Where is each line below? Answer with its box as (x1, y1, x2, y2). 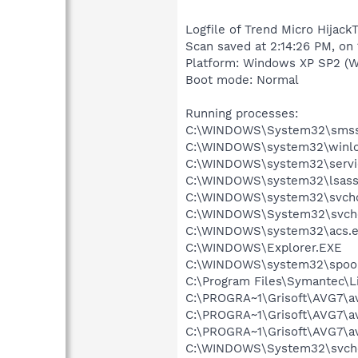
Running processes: (185, 105, 298, 121)
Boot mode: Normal (185, 72, 299, 87)
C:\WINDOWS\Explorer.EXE (185, 240, 342, 255)
